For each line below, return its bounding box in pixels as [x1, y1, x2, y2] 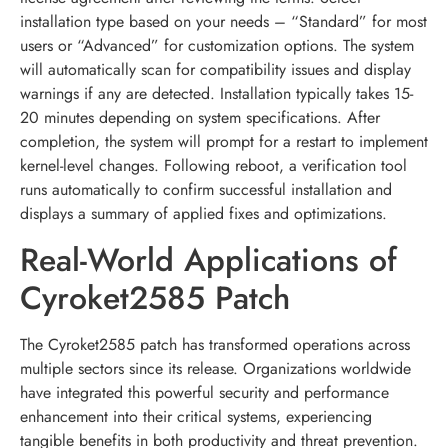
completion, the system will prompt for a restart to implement [20, 130, 428, 154]
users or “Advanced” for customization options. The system [20, 34, 414, 58]
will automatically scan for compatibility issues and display [20, 58, 411, 82]
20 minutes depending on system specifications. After [20, 106, 380, 130]
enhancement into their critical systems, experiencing [20, 404, 372, 428]
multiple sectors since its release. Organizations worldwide [20, 356, 411, 380]
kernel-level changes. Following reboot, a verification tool [20, 154, 407, 178]
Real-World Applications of [20, 236, 397, 283]
